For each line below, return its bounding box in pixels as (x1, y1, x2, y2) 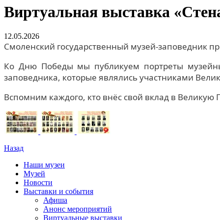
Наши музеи (24, 160, 65, 169)
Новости (24, 178, 53, 187)
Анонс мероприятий (43, 204, 112, 213)
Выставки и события (24, 187, 93, 195)
